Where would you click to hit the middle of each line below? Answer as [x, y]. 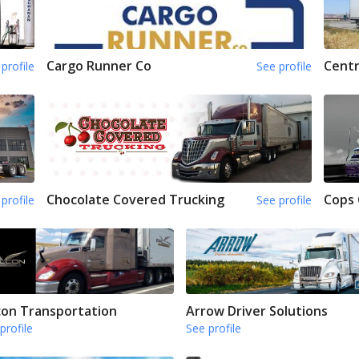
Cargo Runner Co [99, 65]
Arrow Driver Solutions [256, 311]
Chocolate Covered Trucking [136, 200]
